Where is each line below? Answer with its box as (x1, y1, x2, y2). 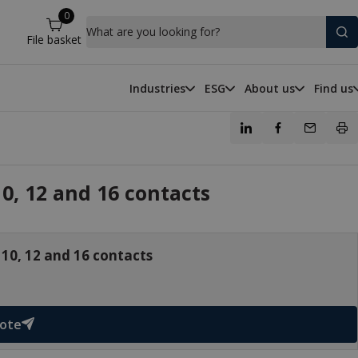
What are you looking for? (86, 24, 220, 39)
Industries (129, 80, 185, 96)
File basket (26, 32, 82, 47)
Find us (314, 80, 353, 96)
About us (245, 80, 295, 96)
